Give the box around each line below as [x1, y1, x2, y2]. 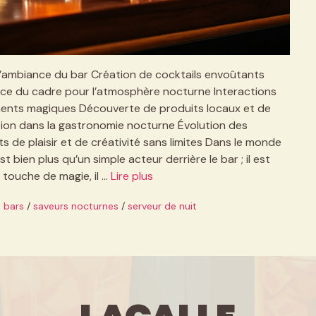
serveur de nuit [128, 199, 197, 212]
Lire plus [110, 168, 153, 183]
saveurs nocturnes [33, 199, 119, 212]
